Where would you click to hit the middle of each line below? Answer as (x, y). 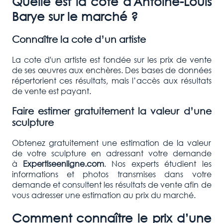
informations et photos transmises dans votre (111, 174)
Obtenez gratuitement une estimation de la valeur (111, 143)
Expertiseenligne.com (63, 164)
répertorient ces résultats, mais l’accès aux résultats (111, 80)
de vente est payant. (51, 91)
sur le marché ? (91, 16)
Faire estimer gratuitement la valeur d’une (111, 111)
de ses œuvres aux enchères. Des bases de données (111, 70)
